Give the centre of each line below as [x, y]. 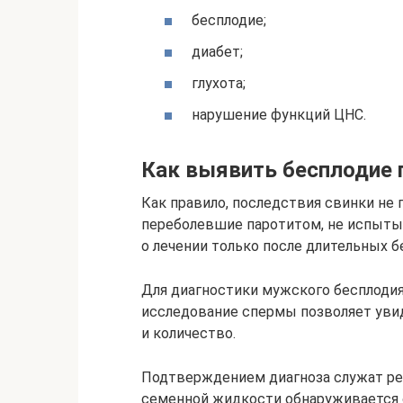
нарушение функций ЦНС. [279, 115]
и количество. [188, 334]
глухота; [219, 83]
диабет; [217, 51]
